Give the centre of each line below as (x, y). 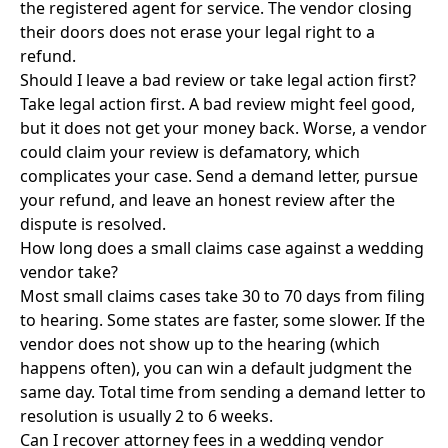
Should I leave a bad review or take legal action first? (218, 80)
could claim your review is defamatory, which (190, 152)
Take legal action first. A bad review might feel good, (217, 104)
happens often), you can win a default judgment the (216, 368)
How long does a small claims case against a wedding (222, 248)
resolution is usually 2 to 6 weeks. (146, 416)
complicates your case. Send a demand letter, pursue (219, 176)
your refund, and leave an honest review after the (207, 200)
